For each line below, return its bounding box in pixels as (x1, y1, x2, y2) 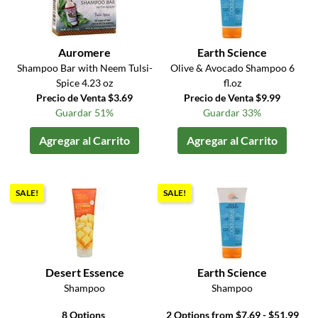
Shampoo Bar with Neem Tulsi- (16, 62, 153, 75)
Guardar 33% (203, 106, 262, 119)
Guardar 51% (55, 106, 114, 119)
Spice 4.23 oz (56, 77, 114, 89)
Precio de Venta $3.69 (36, 92, 133, 104)
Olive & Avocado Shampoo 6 (170, 62, 295, 75)
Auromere (58, 45, 111, 60)
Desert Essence (45, 265, 124, 280)
